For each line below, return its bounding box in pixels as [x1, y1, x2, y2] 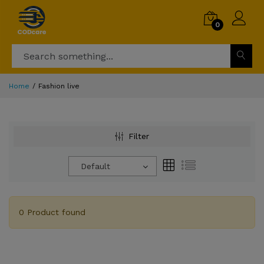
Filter [128, 131, 149, 141]
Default [81, 161, 110, 171]
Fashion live [38, 82, 80, 90]
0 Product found [19, 207, 85, 217]
